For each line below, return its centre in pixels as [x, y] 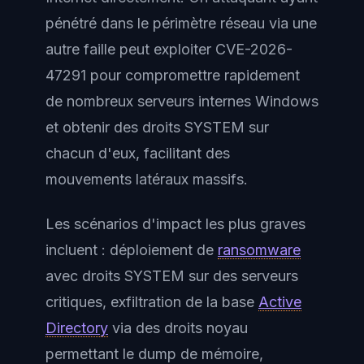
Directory [77, 327]
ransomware [259, 249]
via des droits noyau [178, 327]
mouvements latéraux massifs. [147, 179]
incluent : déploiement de [132, 249]
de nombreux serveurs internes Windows [182, 101]
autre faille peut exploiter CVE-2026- [169, 49]
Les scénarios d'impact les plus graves [175, 223]
